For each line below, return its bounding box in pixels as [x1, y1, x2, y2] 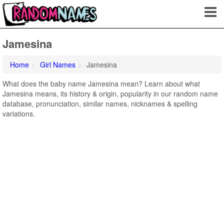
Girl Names [40, 59, 75, 69]
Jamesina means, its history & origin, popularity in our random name [2, 88, 218, 98]
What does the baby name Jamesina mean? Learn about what [2, 78, 200, 88]
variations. [2, 108, 35, 118]
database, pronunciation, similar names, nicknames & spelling [2, 98, 197, 108]
